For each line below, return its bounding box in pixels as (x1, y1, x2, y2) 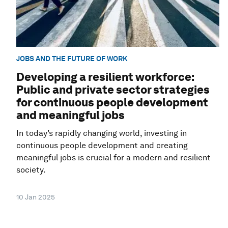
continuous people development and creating (16, 140, 188, 151)
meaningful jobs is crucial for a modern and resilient (16, 153, 211, 163)
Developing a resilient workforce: (16, 70, 194, 84)
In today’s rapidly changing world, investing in (16, 128, 187, 138)
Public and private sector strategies (16, 83, 210, 97)
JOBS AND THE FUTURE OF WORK (16, 54, 127, 63)
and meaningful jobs (16, 108, 125, 122)
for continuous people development (16, 96, 208, 109)
